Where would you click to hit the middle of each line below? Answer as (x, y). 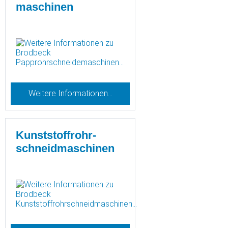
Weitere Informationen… (70, 93)
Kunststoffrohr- (56, 135)
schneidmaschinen (65, 148)
